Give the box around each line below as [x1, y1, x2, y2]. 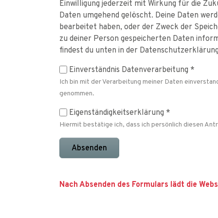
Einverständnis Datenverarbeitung [69, 64, 190, 74]
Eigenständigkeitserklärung [69, 107, 166, 117]
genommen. [59, 88, 94, 97]
